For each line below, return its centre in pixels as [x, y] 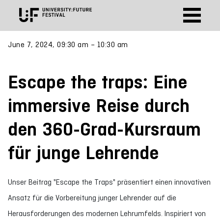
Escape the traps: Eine [97, 82]
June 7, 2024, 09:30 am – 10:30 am [68, 44]
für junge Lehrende [83, 153]
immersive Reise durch [99, 106]
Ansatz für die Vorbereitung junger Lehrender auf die [92, 198]
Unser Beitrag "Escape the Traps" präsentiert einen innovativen [109, 182]
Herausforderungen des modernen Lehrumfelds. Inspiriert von [107, 213]
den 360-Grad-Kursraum [104, 129]
